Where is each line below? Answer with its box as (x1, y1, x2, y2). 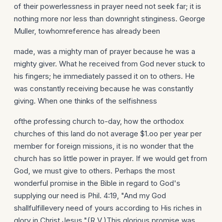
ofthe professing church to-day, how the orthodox (14, 116, 184, 126)
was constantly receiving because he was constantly (14, 84, 193, 93)
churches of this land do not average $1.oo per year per (14, 129, 202, 138)
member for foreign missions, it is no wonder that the (14, 141, 194, 151)
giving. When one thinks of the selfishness (14, 96, 157, 106)
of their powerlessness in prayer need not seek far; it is (14, 1, 201, 11)
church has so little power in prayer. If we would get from (14, 154, 207, 163)
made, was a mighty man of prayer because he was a (14, 47, 195, 56)
